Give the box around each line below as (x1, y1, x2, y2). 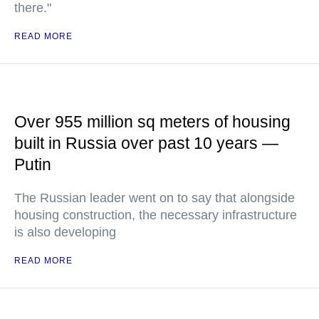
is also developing (14, 225, 116, 240)
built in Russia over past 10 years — (14, 134, 278, 153)
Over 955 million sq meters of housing (14, 113, 291, 132)
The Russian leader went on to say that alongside (14, 191, 295, 206)
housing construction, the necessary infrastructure (14, 208, 297, 223)
